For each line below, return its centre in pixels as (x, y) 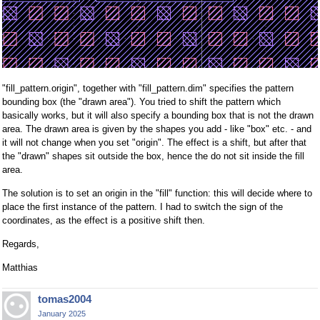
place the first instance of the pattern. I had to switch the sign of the (142, 207)
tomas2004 (65, 299)
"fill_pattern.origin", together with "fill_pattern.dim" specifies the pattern (148, 89)
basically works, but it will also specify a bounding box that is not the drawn (158, 116)
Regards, (21, 244)
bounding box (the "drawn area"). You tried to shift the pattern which (141, 102)
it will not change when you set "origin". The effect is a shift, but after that (154, 143)
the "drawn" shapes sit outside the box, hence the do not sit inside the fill (153, 156)
